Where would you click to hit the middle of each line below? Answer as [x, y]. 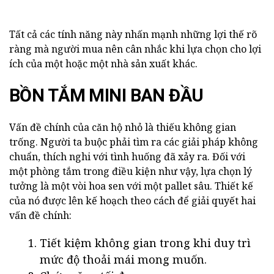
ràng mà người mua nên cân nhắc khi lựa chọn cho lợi [135, 49]
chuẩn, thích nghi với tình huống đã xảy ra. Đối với [127, 157]
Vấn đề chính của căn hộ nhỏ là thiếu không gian [123, 128]
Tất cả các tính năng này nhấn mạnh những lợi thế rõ [133, 35]
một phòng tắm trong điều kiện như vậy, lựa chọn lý [131, 172]
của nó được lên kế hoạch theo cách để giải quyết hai [132, 201]
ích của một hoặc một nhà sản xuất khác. [103, 64]
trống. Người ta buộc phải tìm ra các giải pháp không [134, 142]
